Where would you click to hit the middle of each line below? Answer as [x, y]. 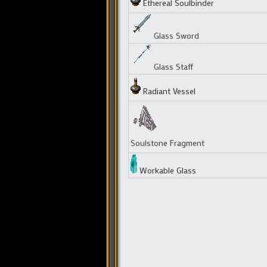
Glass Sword [176, 35]
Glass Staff [173, 66]
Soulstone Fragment [167, 142]
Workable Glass [166, 170]
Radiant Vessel [168, 91]
